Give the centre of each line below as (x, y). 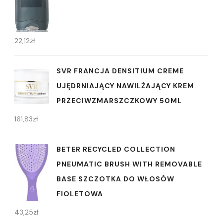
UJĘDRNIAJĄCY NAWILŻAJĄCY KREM (125, 85)
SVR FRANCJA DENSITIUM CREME (120, 71)
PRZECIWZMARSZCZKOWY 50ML (119, 100)
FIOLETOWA (80, 194)
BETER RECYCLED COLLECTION (116, 149)
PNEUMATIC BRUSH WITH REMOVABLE (129, 164)
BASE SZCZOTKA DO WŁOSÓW (115, 179)
